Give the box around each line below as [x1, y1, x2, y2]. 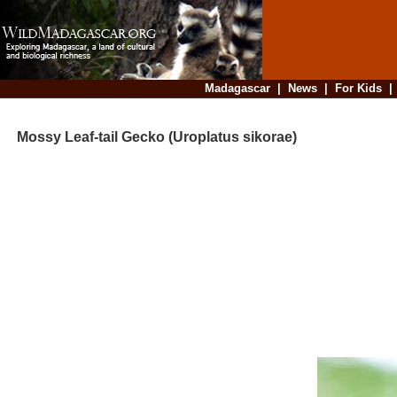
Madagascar [204, 82, 270, 95]
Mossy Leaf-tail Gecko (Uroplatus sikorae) [3, 129, 297, 145]
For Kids [334, 82, 382, 95]
